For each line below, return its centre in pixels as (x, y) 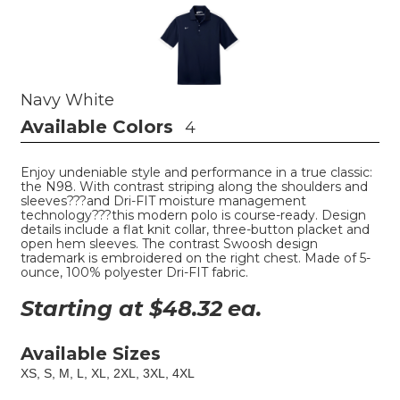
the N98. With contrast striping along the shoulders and (194, 186)
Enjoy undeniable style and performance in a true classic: (196, 172)
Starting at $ (92, 308)
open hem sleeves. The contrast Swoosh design (169, 243)
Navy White (67, 100)
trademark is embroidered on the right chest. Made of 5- (196, 258)
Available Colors (97, 126)
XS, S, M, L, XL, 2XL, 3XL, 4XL (108, 373)
